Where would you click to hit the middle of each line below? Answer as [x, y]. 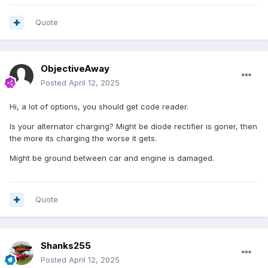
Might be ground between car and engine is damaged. [112, 158]
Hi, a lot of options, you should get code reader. [99, 107]
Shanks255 [66, 246]
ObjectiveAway [75, 69]
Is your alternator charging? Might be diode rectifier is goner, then [133, 127]
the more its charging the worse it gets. [83, 138]
